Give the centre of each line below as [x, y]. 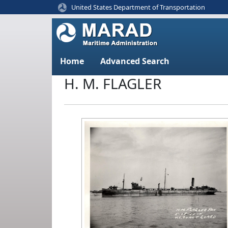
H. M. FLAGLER [113, 83]
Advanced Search [135, 61]
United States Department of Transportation [138, 7]
